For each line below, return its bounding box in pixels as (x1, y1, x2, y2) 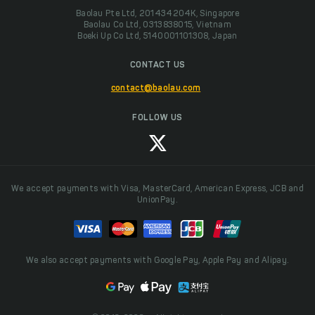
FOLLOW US (132, 114, 183, 123)
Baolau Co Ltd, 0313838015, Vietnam (83, 21, 232, 30)
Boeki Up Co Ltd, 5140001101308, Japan (77, 32, 238, 41)
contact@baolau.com (110, 84, 201, 94)
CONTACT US (129, 61, 186, 70)
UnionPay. (137, 196, 178, 205)
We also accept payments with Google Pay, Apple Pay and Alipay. (25, 257, 290, 266)
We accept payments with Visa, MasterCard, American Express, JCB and (11, 185, 304, 194)
